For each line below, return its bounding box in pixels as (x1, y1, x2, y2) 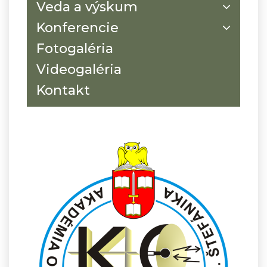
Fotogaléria (36, 40, 113, 57)
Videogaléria (36, 61, 122, 77)
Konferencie (36, 19, 119, 36)
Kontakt (36, 82, 90, 98)
